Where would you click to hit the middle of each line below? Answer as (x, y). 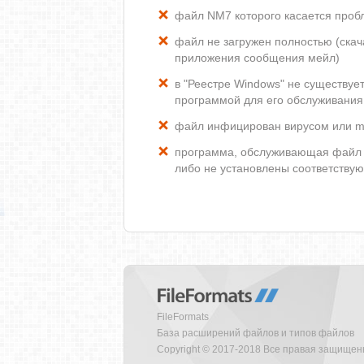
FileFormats (183, 317)
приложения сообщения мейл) (257, 58)
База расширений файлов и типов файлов (256, 333)
